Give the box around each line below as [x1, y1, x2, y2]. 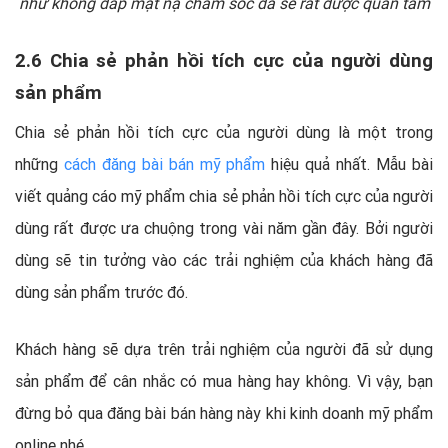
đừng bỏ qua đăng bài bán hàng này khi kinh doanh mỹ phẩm [15, 402, 433, 423]
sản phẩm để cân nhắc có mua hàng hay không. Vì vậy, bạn [15, 370, 433, 391]
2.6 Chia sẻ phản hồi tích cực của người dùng [15, 47, 433, 72]
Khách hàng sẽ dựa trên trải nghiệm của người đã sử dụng [15, 338, 433, 359]
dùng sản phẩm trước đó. [15, 281, 188, 302]
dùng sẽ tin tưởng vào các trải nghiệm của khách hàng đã [15, 249, 433, 270]
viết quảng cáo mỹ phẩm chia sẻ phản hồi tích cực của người [15, 185, 433, 206]
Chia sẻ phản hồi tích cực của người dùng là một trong [15, 121, 433, 142]
